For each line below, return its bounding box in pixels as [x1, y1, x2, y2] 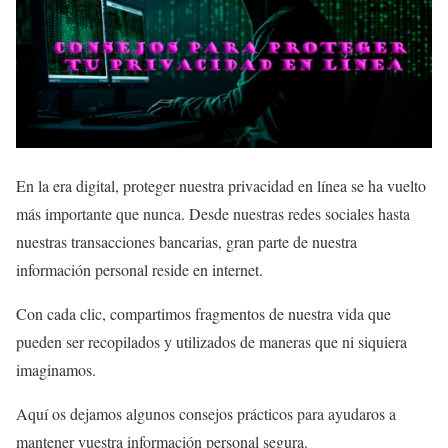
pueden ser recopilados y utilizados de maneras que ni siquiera [16, 330, 407, 352]
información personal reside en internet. [16, 258, 263, 280]
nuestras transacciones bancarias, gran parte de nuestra [16, 230, 357, 252]
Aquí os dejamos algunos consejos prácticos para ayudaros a [16, 402, 396, 424]
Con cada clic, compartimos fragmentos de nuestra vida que [16, 302, 391, 324]
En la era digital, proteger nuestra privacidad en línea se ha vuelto [16, 174, 426, 196]
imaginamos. [16, 358, 96, 380]
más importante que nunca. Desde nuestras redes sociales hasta [16, 202, 410, 224]
